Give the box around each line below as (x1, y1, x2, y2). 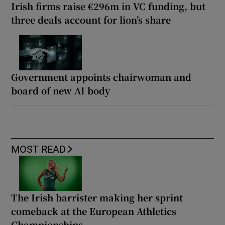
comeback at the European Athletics (11, 204, 177, 217)
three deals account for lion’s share (11, 13, 171, 26)
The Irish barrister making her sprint (11, 190, 183, 204)
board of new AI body (11, 83, 110, 97)
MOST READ (11, 144, 66, 154)
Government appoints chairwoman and (11, 70, 192, 83)
